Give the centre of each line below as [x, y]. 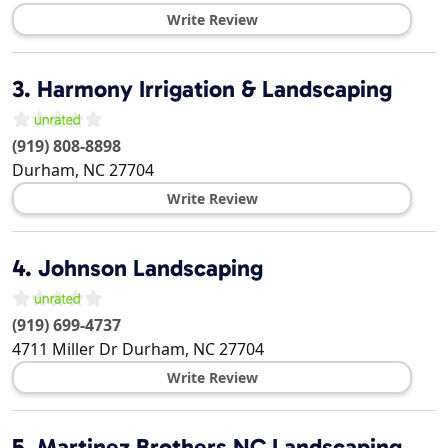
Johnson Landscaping [150, 268]
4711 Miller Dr [65, 349]
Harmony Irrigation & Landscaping [214, 89]
